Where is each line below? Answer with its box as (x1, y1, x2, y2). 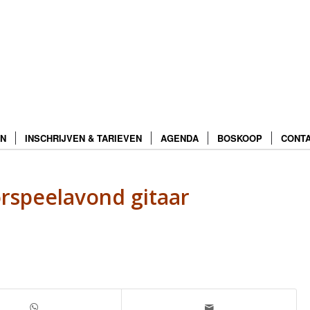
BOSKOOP (217, 131, 262, 145)
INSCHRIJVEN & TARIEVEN (24, 131, 142, 145)
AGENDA (160, 131, 199, 145)
